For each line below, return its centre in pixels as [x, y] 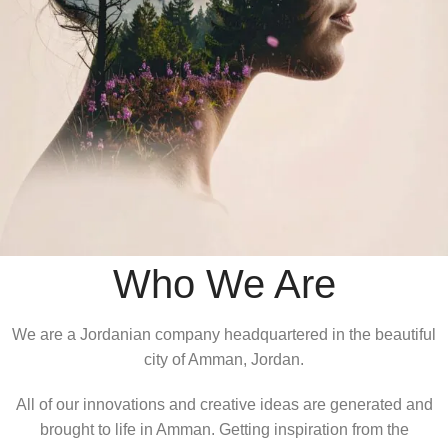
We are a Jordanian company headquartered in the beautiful [224, 335]
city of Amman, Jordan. [224, 360]
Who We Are [224, 284]
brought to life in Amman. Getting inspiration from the [224, 430]
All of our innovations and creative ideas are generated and [224, 405]
